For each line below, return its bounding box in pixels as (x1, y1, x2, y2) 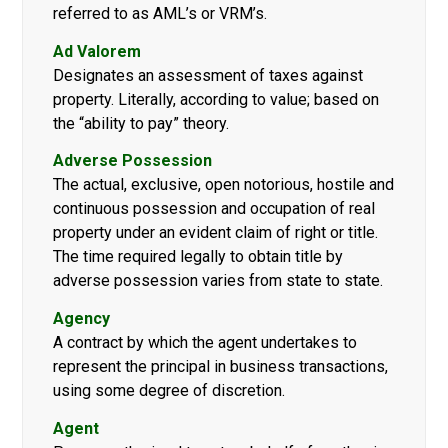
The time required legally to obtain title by (53, 247, 344, 267)
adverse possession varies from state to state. (53, 271, 384, 291)
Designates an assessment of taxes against (53, 65, 364, 85)
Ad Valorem (53, 41, 142, 61)
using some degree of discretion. (53, 380, 286, 400)
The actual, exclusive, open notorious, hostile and (53, 175, 395, 195)
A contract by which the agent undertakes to (53, 332, 358, 352)
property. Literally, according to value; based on (53, 89, 380, 109)
